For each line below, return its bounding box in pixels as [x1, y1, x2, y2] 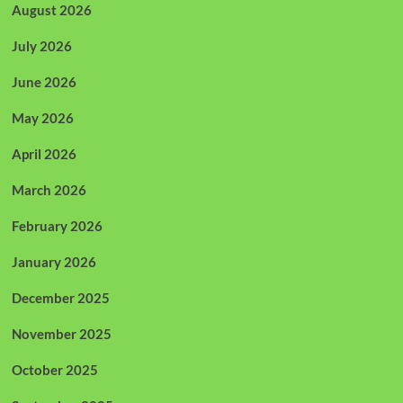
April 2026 [11, 145, 76, 162]
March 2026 [11, 181, 86, 198]
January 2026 [11, 253, 96, 270]
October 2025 [11, 361, 98, 378]
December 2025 [11, 289, 110, 306]
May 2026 [11, 109, 74, 126]
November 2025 [11, 325, 112, 342]
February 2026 [11, 217, 103, 234]
